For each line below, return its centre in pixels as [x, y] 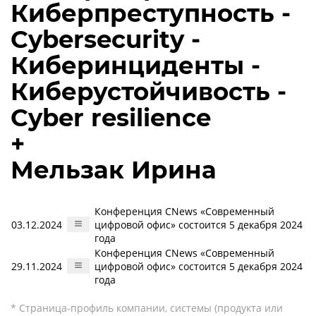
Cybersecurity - [105, 39]
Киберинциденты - [135, 66]
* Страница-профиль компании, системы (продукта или [147, 308]
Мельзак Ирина [114, 170]
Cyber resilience [111, 118]
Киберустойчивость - [148, 92]
